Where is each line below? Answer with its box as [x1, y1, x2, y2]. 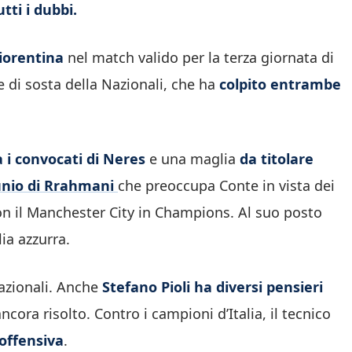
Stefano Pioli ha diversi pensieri [102, 277, 323, 297]
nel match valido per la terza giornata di [64, 48, 334, 68]
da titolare [236, 149, 313, 169]
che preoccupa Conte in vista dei [118, 176, 335, 196]
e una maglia [145, 149, 236, 169]
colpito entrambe [219, 75, 341, 94]
